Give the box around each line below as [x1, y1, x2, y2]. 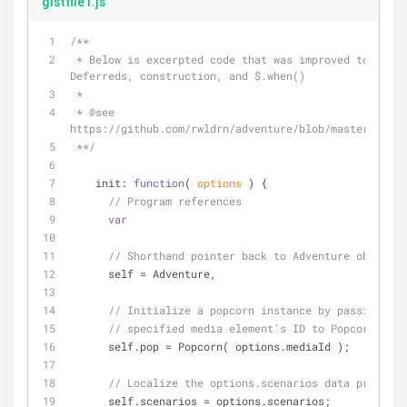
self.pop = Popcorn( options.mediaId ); [108, 339, 350, 353]
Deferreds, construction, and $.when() [70, 68, 305, 83]
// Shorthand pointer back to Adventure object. [108, 248, 401, 263]
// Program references [108, 194, 242, 208]
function [134, 175, 184, 190]
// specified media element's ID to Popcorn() [108, 321, 388, 335]
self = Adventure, [108, 266, 216, 281]
